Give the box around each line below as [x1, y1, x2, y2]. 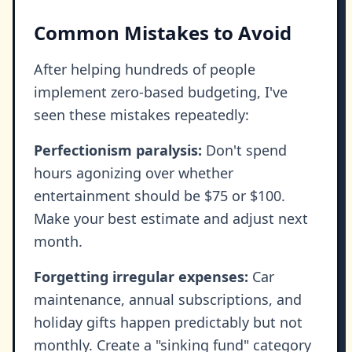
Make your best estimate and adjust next [34, 209, 308, 229]
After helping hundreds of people [34, 60, 255, 79]
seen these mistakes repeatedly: [34, 105, 249, 125]
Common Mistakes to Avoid [34, 20, 291, 46]
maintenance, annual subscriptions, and [34, 290, 302, 310]
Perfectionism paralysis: [34, 141, 202, 160]
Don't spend [202, 141, 287, 160]
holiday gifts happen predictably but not [34, 313, 302, 332]
